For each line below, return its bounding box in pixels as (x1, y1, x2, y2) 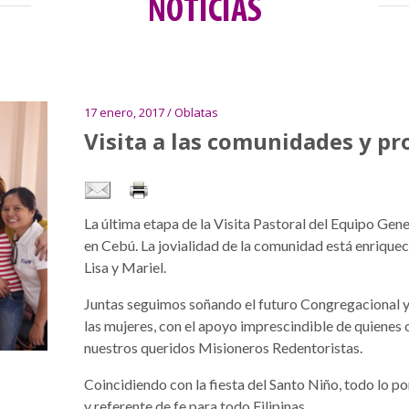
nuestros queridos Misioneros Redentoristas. (83, 339, 362, 357)
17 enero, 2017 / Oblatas (83, 104, 218, 121)
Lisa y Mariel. (83, 258, 166, 277)
